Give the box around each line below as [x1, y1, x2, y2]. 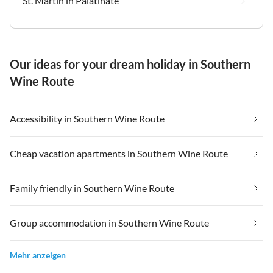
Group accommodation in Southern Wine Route [10, 216, 209, 229]
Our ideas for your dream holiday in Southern [10, 56, 250, 71]
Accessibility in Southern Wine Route [10, 112, 165, 124]
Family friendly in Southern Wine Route [10, 182, 174, 194]
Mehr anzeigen [10, 249, 66, 260]
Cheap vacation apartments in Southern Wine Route [10, 147, 228, 159]
